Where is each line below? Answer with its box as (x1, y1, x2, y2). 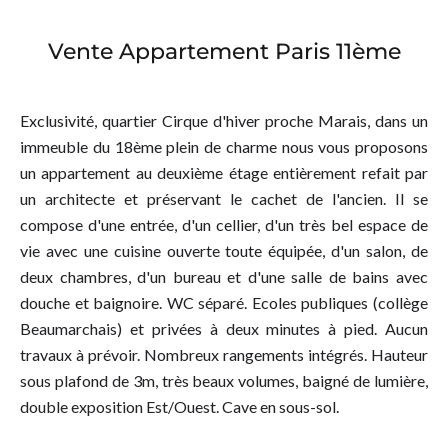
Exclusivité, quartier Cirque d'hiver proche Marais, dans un (20, 111, 428, 130)
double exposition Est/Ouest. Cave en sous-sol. (20, 397, 339, 416)
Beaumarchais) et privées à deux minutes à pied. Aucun (20, 319, 428, 338)
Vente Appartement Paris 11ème (47, 38, 401, 65)
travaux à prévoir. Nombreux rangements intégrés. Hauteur (20, 345, 428, 364)
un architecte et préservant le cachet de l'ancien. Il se (20, 189, 428, 208)
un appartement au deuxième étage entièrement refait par (20, 163, 428, 182)
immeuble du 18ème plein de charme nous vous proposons (20, 137, 428, 156)
